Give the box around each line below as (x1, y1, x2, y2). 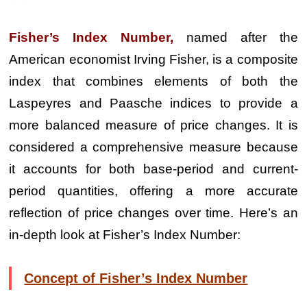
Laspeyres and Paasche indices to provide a (9, 96, 298, 110)
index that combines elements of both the (9, 74, 298, 88)
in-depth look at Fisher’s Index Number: (9, 228, 241, 242)
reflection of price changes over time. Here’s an (9, 206, 298, 220)
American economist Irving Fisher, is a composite (9, 52, 298, 66)
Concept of (24, 271, 100, 286)
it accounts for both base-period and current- (9, 162, 298, 176)
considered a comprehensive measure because (9, 140, 298, 154)
